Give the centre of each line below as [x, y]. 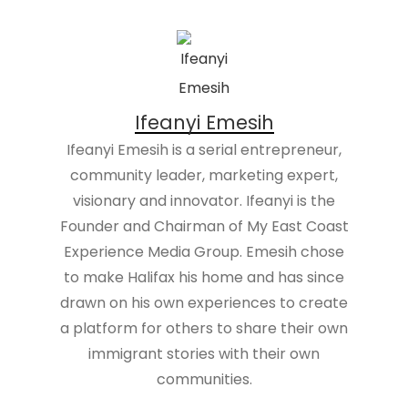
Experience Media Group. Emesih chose [204, 252]
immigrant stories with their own [204, 354]
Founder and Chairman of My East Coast [204, 226]
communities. [204, 379]
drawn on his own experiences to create [204, 303]
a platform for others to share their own [204, 328]
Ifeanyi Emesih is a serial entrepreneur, [204, 150]
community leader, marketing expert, [204, 175]
